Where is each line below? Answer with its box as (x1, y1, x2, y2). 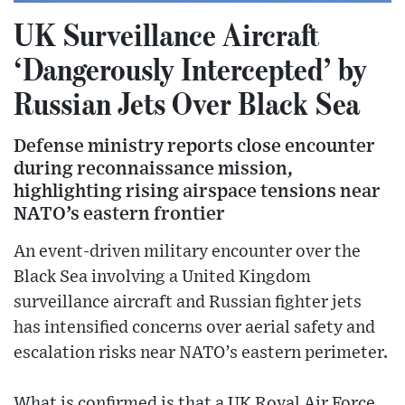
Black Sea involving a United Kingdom (14, 268, 311, 286)
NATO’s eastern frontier (14, 203, 225, 223)
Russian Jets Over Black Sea (14, 83, 360, 122)
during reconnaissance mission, (14, 158, 293, 178)
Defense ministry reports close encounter (14, 136, 375, 155)
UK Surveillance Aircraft (14, 14, 320, 53)
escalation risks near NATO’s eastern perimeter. (14, 344, 388, 362)
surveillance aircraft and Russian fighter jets (14, 293, 362, 311)
